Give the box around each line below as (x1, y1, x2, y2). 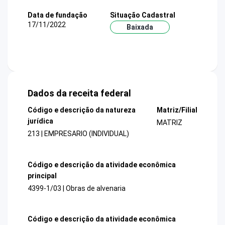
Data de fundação (28, 11, 87, 19)
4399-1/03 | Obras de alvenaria (28, 184, 126, 192)
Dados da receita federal (28, 88, 131, 99)
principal (28, 171, 57, 180)
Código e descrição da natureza (28, 106, 136, 115)
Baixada (126, 23, 153, 31)
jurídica (28, 117, 53, 126)
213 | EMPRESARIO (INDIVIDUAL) (28, 130, 129, 138)
